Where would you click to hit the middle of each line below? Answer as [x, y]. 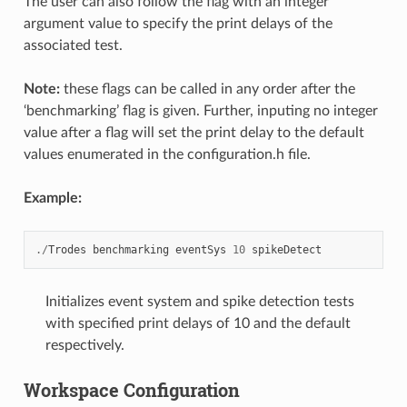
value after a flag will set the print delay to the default [194, 132]
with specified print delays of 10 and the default [198, 323]
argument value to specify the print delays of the [178, 23]
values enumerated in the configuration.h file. [167, 154]
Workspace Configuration [131, 389]
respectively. [84, 345]
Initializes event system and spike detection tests [199, 301]
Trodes [67, 249]
